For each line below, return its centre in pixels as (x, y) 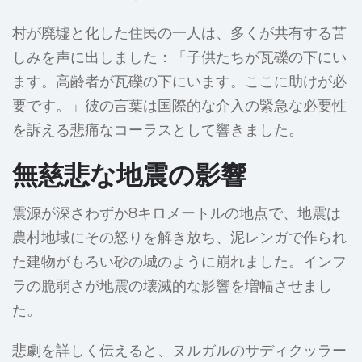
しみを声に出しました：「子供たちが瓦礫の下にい (179, 58)
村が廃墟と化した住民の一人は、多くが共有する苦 (179, 34)
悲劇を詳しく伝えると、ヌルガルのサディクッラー (179, 351)
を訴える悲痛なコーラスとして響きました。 (158, 130)
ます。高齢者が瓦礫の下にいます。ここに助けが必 (179, 82)
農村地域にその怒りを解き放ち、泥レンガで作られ (179, 238)
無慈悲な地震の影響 (129, 175)
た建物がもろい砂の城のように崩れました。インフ (179, 262)
